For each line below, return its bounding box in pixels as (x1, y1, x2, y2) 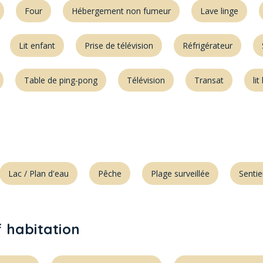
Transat (194, 75, 224, 86)
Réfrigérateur (183, 40, 232, 51)
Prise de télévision (85, 40, 153, 51)
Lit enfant (19, 40, 55, 51)
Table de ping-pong (24, 75, 97, 86)
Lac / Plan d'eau (8, 168, 69, 179)
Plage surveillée (151, 168, 210, 179)
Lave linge (200, 5, 238, 16)
